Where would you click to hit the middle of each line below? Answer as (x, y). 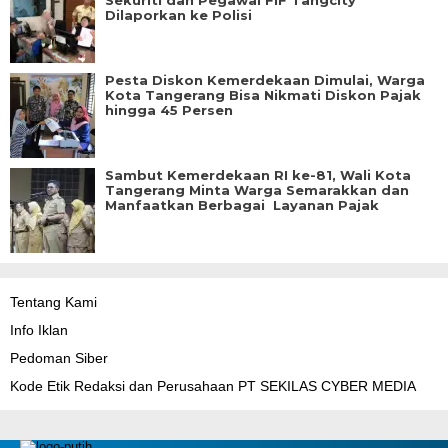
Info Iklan (39, 330)
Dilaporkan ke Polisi (178, 15)
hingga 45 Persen (169, 110)
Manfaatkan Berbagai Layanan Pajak (242, 205)
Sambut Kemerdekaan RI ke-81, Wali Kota (258, 175)
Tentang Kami (53, 302)
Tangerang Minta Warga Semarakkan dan (257, 190)
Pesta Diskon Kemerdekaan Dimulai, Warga (265, 80)
